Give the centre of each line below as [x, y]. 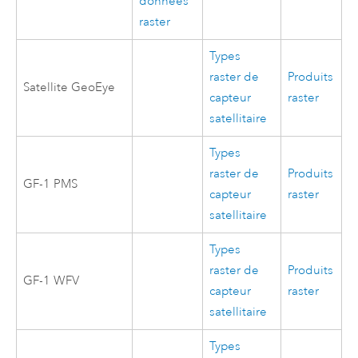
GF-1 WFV [52, 280]
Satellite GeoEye [70, 87]
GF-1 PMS [51, 184]
